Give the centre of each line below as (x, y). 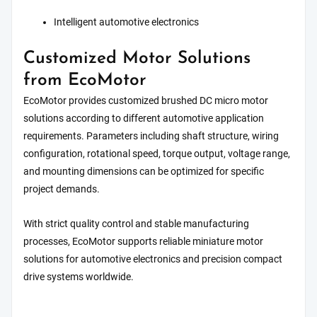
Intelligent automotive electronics (127, 23)
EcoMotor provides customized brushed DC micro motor (146, 101)
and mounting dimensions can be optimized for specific (144, 172)
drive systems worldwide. (79, 277)
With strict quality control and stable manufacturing (136, 224)
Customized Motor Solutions (137, 59)
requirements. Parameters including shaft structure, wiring (151, 137)
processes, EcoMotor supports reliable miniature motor (143, 242)
